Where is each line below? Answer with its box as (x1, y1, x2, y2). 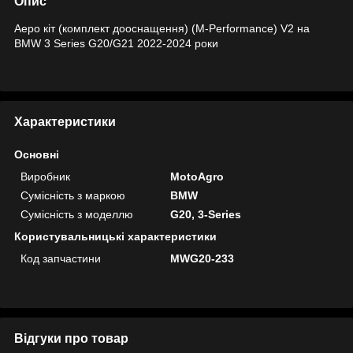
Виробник (20, 169, 70, 183)
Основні (14, 147, 59, 161)
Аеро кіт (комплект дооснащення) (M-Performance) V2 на (14, 21, 310, 35)
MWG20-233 (170, 251, 235, 265)
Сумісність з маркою (20, 188, 125, 202)
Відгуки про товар (14, 331, 128, 345)
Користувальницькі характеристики (14, 229, 217, 243)
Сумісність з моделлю (20, 207, 133, 221)
